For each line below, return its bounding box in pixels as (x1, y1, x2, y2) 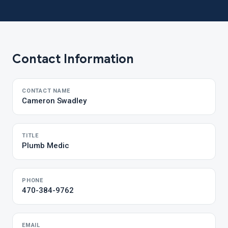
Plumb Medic (22, 141, 69, 150)
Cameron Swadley (22, 96, 87, 105)
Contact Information (12, 51, 134, 67)
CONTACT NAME (22, 88, 71, 94)
